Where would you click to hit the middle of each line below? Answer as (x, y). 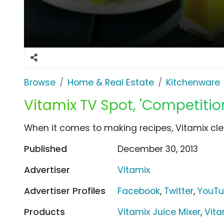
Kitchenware (193, 82)
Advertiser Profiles (65, 191)
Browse (40, 82)
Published (45, 149)
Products (44, 212)
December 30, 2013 (158, 149)
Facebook (139, 191)
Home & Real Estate (111, 82)
